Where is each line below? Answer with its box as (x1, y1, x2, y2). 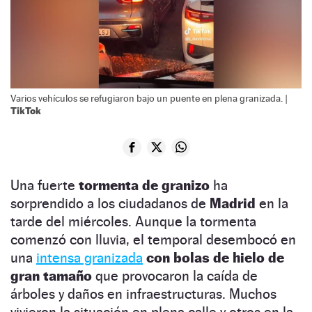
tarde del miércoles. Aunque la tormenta (10, 212, 256, 230)
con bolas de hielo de (143, 249, 284, 266)
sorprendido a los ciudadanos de (10, 194, 210, 212)
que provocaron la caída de (92, 267, 258, 284)
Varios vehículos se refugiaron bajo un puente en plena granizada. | (10, 92, 288, 104)
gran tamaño (10, 267, 92, 284)
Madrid (210, 194, 259, 212)
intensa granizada (36, 249, 143, 266)
